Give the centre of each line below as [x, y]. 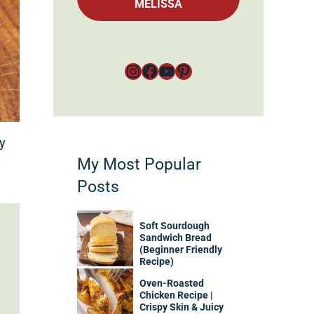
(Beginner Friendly [181, 250]
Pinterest [208, 70]
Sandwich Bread [176, 238]
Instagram [162, 70]
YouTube [190, 70]
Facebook [178, 70]
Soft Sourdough [175, 226]
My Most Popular [139, 164]
